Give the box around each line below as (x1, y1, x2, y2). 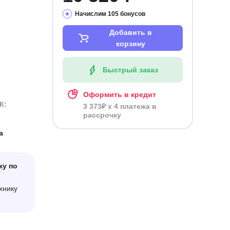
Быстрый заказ (102, 66, 158, 74)
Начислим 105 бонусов (74, 10, 145, 17)
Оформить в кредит (83, 90, 156, 99)
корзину (116, 40, 145, 48)
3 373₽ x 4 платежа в (83, 102, 157, 110)
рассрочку (83, 111, 121, 119)
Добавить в (109, 28, 152, 36)
